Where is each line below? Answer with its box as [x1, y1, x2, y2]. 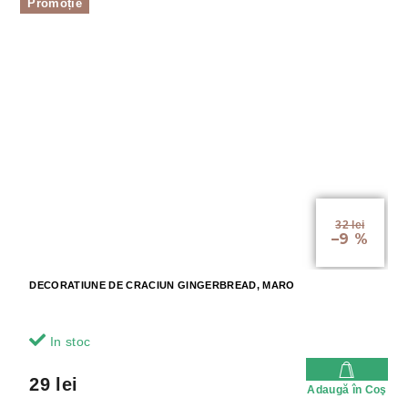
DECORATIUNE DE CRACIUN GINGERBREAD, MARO [29, 280, 295, 291]
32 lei [335, 219, 365, 232]
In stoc [46, 334, 91, 350]
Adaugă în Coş [307, 383, 387, 397]
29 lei [29, 374, 78, 395]
